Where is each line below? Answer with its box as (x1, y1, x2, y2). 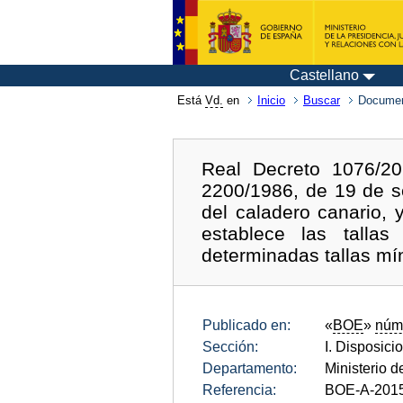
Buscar (303, 94, 340, 107)
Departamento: (202, 360, 297, 376)
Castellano (290, 67, 359, 83)
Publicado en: (202, 317, 291, 333)
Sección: (202, 338, 258, 354)
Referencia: (202, 381, 276, 398)
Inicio (257, 94, 285, 107)
